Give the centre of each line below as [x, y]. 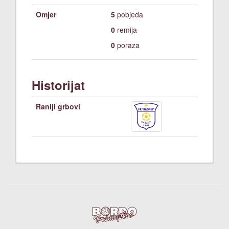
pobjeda [129, 14]
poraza [127, 45]
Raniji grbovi [58, 106]
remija [126, 30]
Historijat [58, 85]
